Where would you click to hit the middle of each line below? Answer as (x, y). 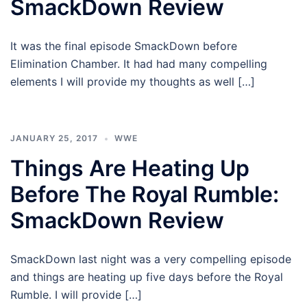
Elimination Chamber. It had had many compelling (139, 63)
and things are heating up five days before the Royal (147, 277)
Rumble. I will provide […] (76, 294)
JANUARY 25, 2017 (54, 138)
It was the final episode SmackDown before (124, 46)
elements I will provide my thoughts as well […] (133, 81)
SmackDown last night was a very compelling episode (151, 259)
